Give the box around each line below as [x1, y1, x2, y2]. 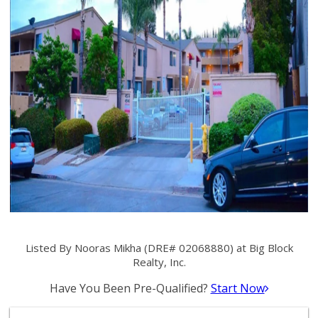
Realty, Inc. [132, 255, 186, 269]
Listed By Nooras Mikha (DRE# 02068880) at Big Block [25, 241, 293, 255]
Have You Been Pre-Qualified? [49, 280, 211, 296]
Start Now [210, 280, 265, 296]
